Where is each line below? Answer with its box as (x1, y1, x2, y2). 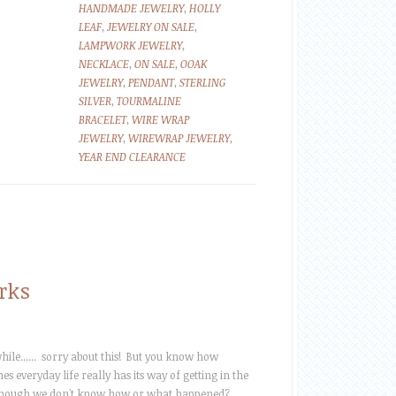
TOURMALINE (117, 94, 181, 108)
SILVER (79, 94, 111, 108)
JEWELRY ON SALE (107, 19, 194, 34)
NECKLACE (79, 57, 129, 71)
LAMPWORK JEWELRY (79, 38, 182, 52)
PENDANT (128, 75, 174, 89)
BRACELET (79, 112, 126, 126)
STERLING (179, 75, 225, 89)
